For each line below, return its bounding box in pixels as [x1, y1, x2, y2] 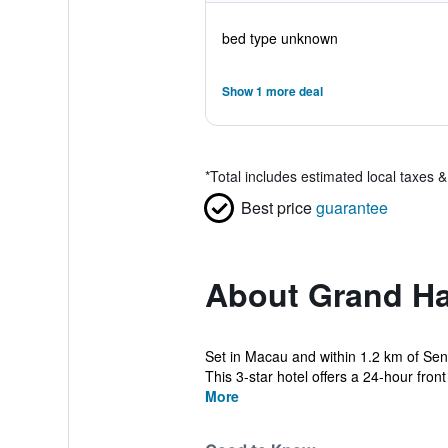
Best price [240, 196, 312, 219]
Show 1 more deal [221, 82, 323, 100]
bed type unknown [221, 28, 338, 48]
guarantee [315, 196, 388, 219]
